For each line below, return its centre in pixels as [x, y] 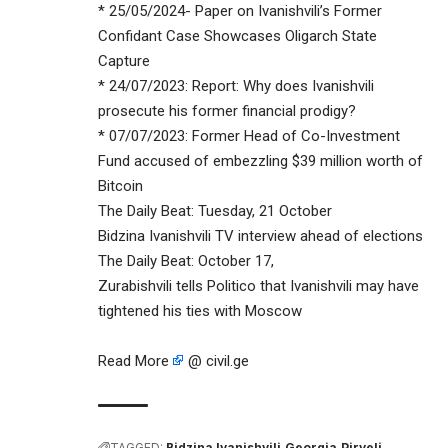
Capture [124, 60]
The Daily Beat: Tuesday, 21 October [215, 210]
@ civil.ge [216, 360]
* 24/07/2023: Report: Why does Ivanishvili [236, 85]
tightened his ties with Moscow [200, 310]
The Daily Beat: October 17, [186, 260]
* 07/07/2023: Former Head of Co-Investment [249, 135]
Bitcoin [120, 185]
